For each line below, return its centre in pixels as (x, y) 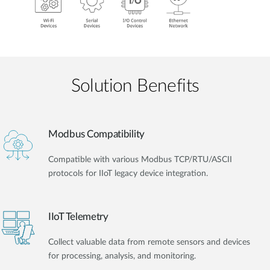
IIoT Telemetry (78, 216)
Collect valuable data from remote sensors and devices (149, 242)
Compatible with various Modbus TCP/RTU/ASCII (140, 159)
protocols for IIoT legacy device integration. (128, 173)
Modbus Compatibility (96, 134)
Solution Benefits (135, 86)
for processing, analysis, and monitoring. (122, 256)
